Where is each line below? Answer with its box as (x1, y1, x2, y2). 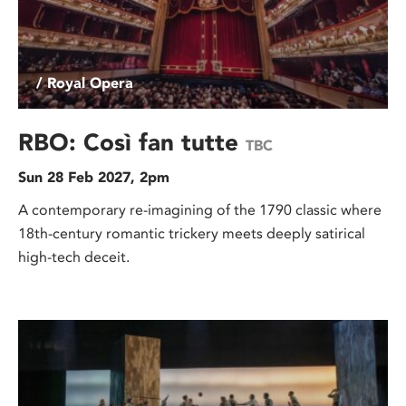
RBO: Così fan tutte (18, 128, 246, 158)
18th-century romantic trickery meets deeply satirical (18, 225, 365, 243)
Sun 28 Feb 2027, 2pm (18, 169, 169, 187)
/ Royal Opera (36, 74, 133, 92)
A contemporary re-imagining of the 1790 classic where (18, 201, 382, 219)
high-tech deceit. (18, 248, 130, 266)
